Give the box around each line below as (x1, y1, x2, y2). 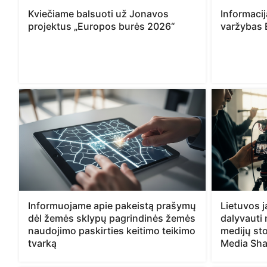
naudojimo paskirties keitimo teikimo (28, 224, 195, 237)
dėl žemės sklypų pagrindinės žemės (28, 212, 195, 224)
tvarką (28, 237, 57, 249)
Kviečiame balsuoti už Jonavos (28, 7, 169, 20)
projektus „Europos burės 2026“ (28, 20, 175, 32)
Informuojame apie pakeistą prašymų (28, 199, 196, 212)
